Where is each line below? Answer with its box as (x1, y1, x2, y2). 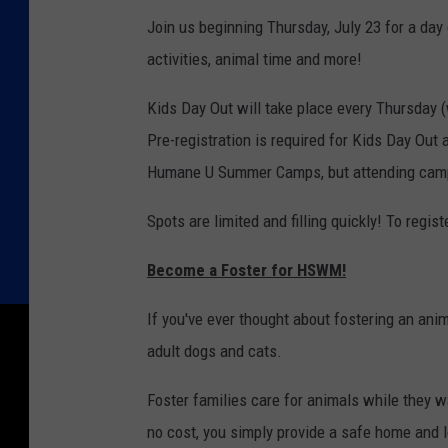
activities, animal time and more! (147, 49, 362, 70)
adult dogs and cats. (147, 341, 282, 362)
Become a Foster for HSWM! (147, 260, 346, 281)
